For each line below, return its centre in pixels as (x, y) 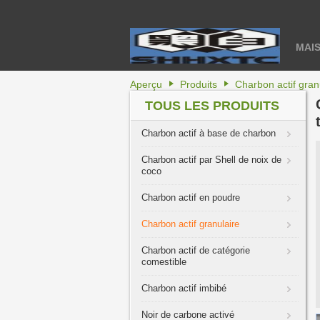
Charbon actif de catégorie (196, 250)
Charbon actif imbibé (184, 288)
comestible (164, 262)
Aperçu (146, 84)
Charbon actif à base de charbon (209, 133)
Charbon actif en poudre (191, 197)
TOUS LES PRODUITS (212, 106)
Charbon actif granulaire (190, 224)
